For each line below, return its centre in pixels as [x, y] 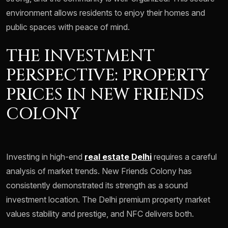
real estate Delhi [118, 157]
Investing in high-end [45, 157]
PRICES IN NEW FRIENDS [105, 95]
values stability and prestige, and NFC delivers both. [100, 214]
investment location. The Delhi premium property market [108, 200]
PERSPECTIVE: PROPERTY [108, 76]
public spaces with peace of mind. [68, 27]
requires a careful [184, 157]
